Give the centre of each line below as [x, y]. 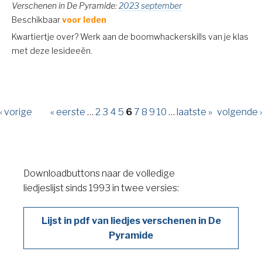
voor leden [84, 20]
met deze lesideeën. [52, 51]
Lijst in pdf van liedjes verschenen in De [131, 221]
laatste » [194, 112]
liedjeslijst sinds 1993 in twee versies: [102, 188]
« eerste [68, 112]
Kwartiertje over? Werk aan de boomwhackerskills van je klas [130, 37]
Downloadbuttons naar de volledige [99, 174]
